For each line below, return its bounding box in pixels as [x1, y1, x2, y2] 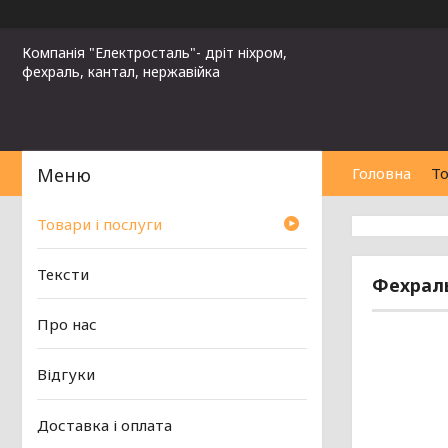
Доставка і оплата [37, 414, 172, 435]
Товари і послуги [37, 213, 162, 234]
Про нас [37, 314, 97, 335]
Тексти [37, 264, 89, 285]
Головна [352, 162, 411, 183]
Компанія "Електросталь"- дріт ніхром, [22, 43, 287, 62]
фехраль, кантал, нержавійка [22, 62, 220, 81]
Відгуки [37, 364, 95, 385]
